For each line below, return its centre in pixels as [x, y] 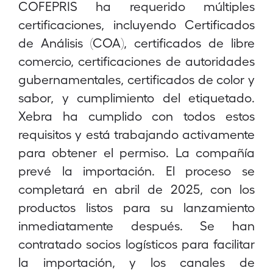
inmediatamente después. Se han [136, 225]
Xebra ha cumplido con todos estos [136, 115]
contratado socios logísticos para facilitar [136, 243]
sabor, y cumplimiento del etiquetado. [136, 97]
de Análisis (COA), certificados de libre [136, 42]
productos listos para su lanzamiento [136, 207]
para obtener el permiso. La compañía [136, 152]
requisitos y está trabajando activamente [136, 134]
